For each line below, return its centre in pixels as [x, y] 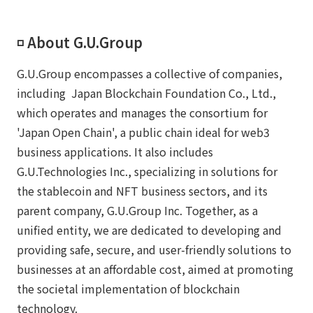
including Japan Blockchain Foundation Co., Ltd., [146, 93]
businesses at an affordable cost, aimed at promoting [155, 269]
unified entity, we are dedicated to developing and [149, 230]
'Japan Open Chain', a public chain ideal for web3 [143, 132]
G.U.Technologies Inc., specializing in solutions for [147, 171]
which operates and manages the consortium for [142, 112]
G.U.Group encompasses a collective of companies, [150, 73]
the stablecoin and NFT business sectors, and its [142, 190]
